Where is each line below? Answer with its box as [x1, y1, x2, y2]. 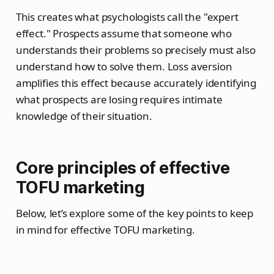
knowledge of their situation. [15, 109, 152, 124]
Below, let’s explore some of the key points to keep [15, 206, 254, 221]
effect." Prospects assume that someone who [15, 26, 232, 41]
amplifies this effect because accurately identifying [15, 76, 256, 91]
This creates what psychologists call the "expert [15, 10, 239, 24]
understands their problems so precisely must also [15, 43, 256, 57]
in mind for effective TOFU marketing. [15, 223, 195, 237]
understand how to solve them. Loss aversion [15, 59, 232, 74]
